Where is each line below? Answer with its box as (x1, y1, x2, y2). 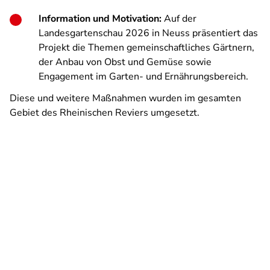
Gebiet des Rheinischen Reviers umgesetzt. (10, 106, 199, 119)
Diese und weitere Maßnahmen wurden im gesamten (10, 92, 241, 105)
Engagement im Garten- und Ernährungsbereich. (39, 70, 248, 83)
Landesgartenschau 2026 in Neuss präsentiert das (39, 27, 258, 40)
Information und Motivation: (39, 12, 162, 25)
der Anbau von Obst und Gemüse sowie (39, 55, 212, 69)
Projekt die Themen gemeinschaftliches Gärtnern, (39, 41, 254, 54)
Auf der (162, 12, 196, 25)
